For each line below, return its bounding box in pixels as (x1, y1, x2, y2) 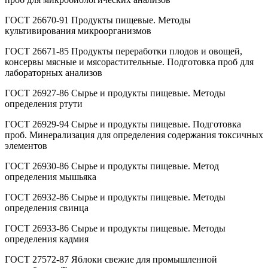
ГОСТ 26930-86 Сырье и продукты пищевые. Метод (5, 160, 219, 171)
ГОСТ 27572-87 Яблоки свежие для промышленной (5, 254, 217, 264)
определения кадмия (5, 233, 89, 244)
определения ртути (5, 98, 83, 109)
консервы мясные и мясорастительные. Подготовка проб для (5, 56, 254, 67)
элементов (5, 140, 47, 151)
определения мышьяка (5, 171, 96, 182)
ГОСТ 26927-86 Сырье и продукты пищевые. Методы (5, 87, 226, 98)
